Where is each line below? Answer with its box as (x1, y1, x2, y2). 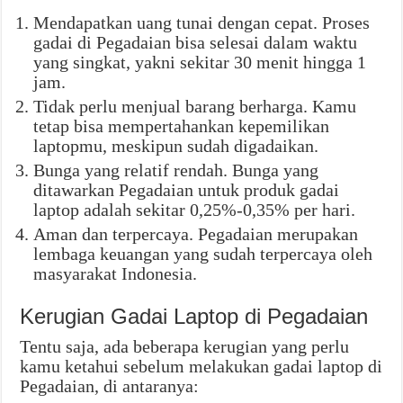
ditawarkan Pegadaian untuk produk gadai (33, 180, 340, 201)
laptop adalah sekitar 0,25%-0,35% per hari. (33, 200, 356, 220)
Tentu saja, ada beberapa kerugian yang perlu (20, 336, 350, 357)
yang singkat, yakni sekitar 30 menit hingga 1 (33, 52, 367, 73)
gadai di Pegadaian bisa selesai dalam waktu (33, 32, 358, 53)
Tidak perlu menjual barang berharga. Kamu (33, 96, 357, 117)
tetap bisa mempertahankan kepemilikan (33, 116, 330, 137)
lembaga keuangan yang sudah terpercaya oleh (33, 244, 373, 264)
